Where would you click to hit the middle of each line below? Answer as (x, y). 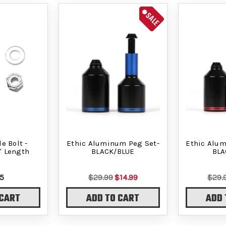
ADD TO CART (113, 199)
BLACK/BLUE (113, 151)
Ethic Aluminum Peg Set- (113, 143)
